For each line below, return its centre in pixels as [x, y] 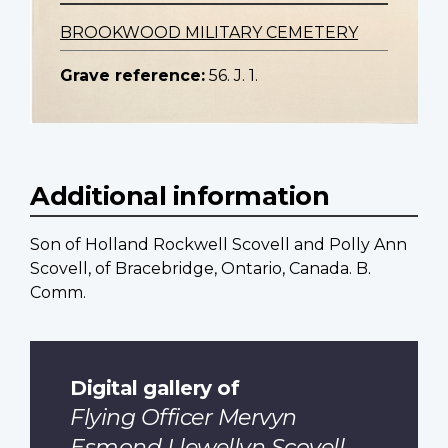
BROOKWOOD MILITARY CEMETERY [209, 33]
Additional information [179, 196]
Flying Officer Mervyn [183, 417]
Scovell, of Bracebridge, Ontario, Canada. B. [200, 269]
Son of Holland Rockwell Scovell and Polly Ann [218, 245]
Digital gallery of [154, 387]
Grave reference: [132, 76]
